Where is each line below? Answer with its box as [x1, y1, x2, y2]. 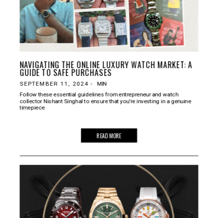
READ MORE [96, 131, 122, 140]
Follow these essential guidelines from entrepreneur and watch [19, 91, 179, 98]
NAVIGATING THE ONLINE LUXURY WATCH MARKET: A [19, 58, 193, 71]
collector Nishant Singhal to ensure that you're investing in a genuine [19, 97, 191, 105]
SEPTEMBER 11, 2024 [19, 80, 89, 87]
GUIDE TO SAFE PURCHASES [19, 66, 112, 78]
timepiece [19, 104, 45, 111]
